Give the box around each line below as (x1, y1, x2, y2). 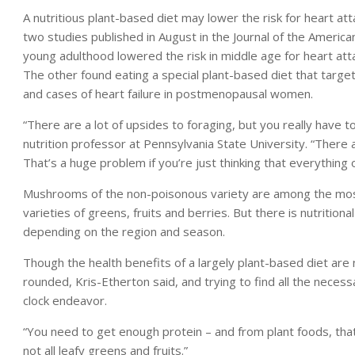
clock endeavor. (23, 292, 107, 308)
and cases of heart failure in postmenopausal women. (23, 86, 313, 101)
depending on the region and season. (23, 223, 225, 239)
